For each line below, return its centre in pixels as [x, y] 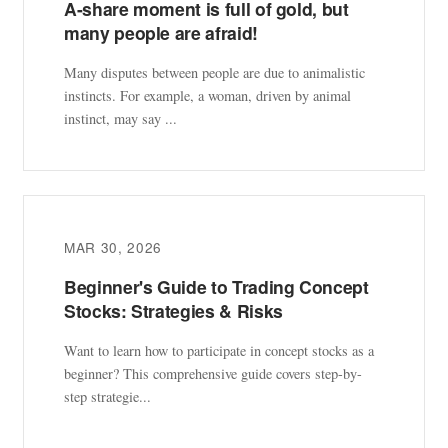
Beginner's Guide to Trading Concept [216, 287]
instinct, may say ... [120, 119]
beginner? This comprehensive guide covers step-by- [213, 374]
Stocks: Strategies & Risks [173, 311]
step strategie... [107, 397]
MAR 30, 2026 [113, 247]
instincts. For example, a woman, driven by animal [207, 96]
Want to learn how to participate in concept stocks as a [219, 351]
